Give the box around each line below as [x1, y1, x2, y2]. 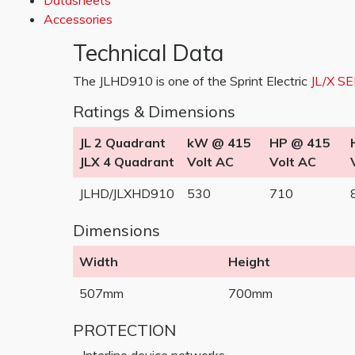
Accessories [44, 11, 113, 27]
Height [228, 254, 270, 269]
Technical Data [73, 39, 224, 67]
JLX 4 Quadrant [79, 154, 174, 170]
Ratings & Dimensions [73, 101, 235, 121]
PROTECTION [73, 320, 176, 340]
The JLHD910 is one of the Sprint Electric [73, 73, 311, 89]
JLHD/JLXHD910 [79, 185, 174, 201]
